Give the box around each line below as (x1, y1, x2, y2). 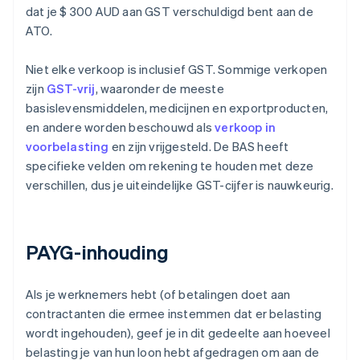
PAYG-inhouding (26, 239, 170, 265)
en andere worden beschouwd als (26, 119, 215, 136)
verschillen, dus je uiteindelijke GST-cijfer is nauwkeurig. (26, 177, 333, 194)
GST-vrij (47, 80, 96, 97)
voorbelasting (26, 138, 109, 155)
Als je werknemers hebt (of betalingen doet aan (26, 286, 291, 303)
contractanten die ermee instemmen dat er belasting (26, 305, 322, 322)
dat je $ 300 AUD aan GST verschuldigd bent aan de (26, 3, 313, 20)
